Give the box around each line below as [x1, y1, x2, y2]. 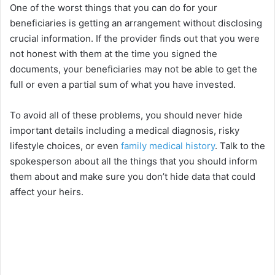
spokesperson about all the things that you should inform [10, 155, 257, 168]
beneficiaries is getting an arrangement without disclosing [10, 17, 262, 29]
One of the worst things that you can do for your [10, 2, 217, 14]
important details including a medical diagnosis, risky [10, 125, 239, 137]
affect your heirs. [10, 186, 83, 198]
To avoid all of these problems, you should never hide [10, 109, 242, 122]
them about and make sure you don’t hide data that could [10, 171, 255, 183]
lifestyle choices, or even [10, 140, 121, 152]
